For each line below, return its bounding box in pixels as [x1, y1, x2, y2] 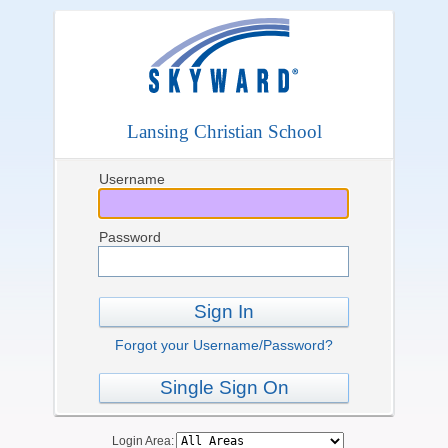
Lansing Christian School [126, 121, 322, 142]
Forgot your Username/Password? [115, 337, 333, 353]
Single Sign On [159, 377, 289, 398]
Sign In [194, 301, 254, 322]
